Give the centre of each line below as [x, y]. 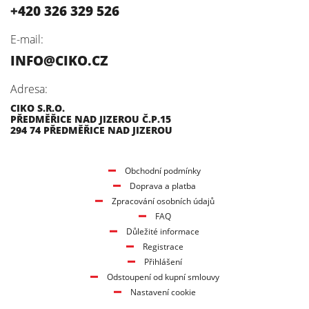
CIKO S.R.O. [38, 108]
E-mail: [27, 39]
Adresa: [29, 89]
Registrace [163, 246]
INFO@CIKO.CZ [59, 60]
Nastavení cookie [163, 292]
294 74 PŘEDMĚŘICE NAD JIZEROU [91, 130]
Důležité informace [163, 231]
